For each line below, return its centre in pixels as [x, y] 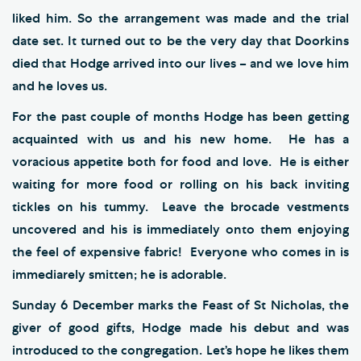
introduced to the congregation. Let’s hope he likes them [180, 350]
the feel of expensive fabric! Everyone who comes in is [180, 252]
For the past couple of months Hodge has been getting [180, 116]
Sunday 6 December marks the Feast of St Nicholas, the [180, 305]
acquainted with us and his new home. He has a [180, 139]
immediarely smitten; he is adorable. [119, 274]
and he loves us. [60, 86]
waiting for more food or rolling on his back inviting [180, 184]
